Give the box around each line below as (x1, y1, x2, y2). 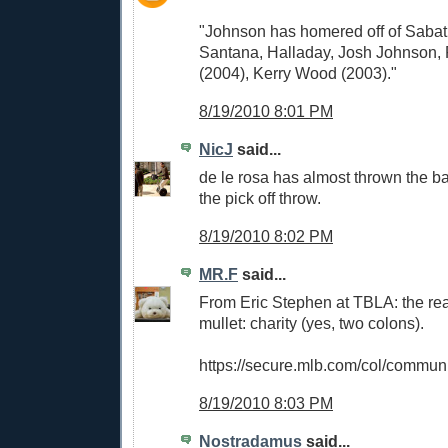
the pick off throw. (199, 189, 321, 208)
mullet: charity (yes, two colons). (199, 314, 424, 333)
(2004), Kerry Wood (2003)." (199, 64, 397, 83)
